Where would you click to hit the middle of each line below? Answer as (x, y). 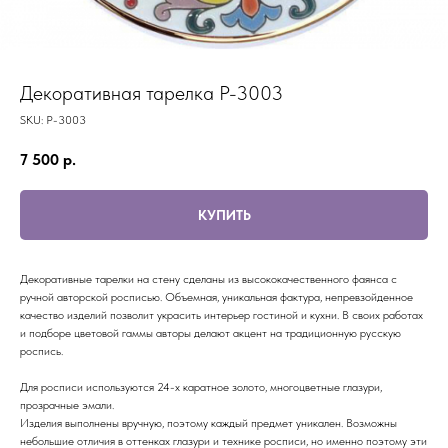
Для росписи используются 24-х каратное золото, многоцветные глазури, (201, 386)
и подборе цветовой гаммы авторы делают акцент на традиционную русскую (210, 332)
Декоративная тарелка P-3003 (151, 93)
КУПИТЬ (224, 214)
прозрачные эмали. (67, 404)
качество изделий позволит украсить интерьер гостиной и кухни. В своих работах (221, 314)
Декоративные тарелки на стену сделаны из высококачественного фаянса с (208, 278)
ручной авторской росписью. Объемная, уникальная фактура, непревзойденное (216, 296)
